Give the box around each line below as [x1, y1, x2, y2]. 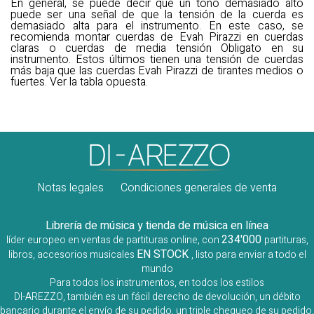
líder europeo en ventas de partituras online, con [6, 233, 221, 247]
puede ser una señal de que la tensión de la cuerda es [11, 6, 303, 23]
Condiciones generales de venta [121, 179, 277, 196]
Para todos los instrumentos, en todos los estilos [50, 275, 264, 290]
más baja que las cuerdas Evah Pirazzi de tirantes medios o [11, 62, 303, 79]
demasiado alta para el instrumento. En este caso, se [11, 18, 303, 34]
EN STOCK [136, 246, 191, 263]
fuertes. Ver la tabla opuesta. [11, 74, 148, 90]
